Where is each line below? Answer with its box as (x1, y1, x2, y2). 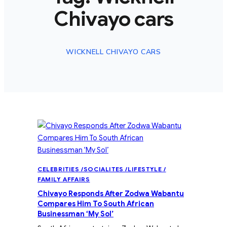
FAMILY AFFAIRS (37, 175, 90, 183)
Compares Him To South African (37, 199, 154, 209)
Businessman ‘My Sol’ (37, 209, 113, 219)
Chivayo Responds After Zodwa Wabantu (37, 189, 184, 199)
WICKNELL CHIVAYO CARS (66, 47, 161, 57)
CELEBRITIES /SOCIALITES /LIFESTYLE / (37, 165, 166, 173)
